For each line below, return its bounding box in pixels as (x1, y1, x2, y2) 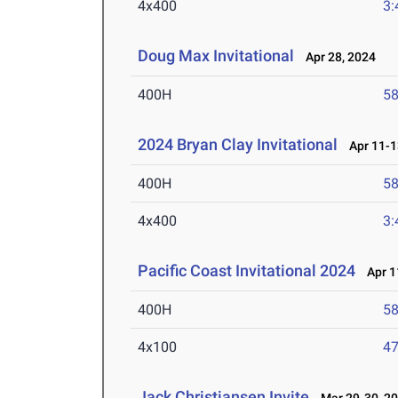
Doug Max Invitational (138, 46, 295, 66)
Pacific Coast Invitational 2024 (138, 261, 356, 281)
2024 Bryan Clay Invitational (138, 135, 338, 155)
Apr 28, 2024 (298, 50, 377, 65)
